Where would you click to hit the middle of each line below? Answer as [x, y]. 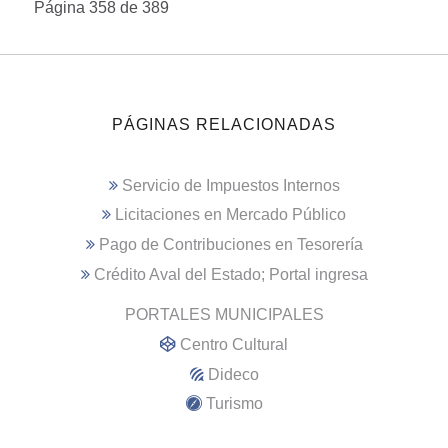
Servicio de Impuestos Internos [230, 185]
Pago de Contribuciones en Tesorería [230, 245]
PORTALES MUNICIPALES [224, 315]
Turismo [234, 404]
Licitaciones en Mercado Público [230, 215]
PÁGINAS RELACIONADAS [224, 125]
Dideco [233, 374]
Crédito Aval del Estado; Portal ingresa [230, 274]
